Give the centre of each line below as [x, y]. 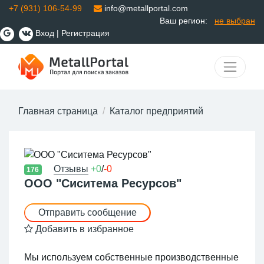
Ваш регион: [184, 21]
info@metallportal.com [145, 8]
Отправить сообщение [87, 212]
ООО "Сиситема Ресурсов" [103, 183]
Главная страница [58, 111]
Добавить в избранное [83, 229]
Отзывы [71, 169]
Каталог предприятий [156, 111]
